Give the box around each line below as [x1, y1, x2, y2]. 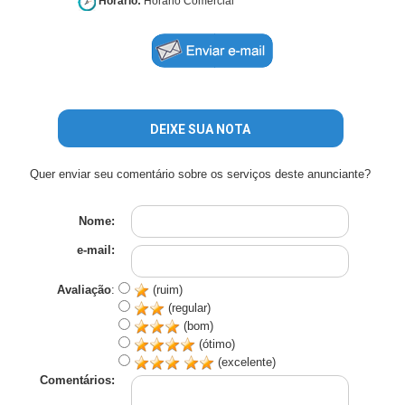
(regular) [165, 301, 212, 316]
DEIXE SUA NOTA [150, 122, 251, 137]
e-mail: [77, 243, 116, 258]
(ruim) [149, 283, 184, 297]
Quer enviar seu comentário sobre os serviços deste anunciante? [30, 167, 372, 182]
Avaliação [57, 283, 112, 297]
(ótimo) [195, 337, 236, 352]
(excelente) [214, 355, 277, 370]
